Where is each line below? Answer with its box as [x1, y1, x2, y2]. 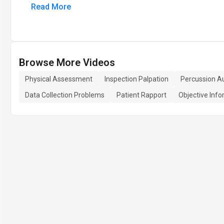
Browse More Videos [19, 56, 115, 68]
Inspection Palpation [104, 75, 168, 83]
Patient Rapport [116, 91, 166, 99]
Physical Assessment [25, 75, 92, 83]
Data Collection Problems [25, 91, 104, 99]
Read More [31, 2, 71, 11]
